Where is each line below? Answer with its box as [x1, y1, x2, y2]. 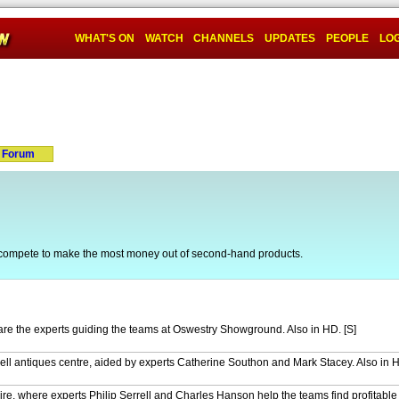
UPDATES [265, 32, 315, 45]
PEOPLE [326, 32, 369, 45]
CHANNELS [193, 32, 254, 45]
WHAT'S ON [75, 32, 134, 45]
